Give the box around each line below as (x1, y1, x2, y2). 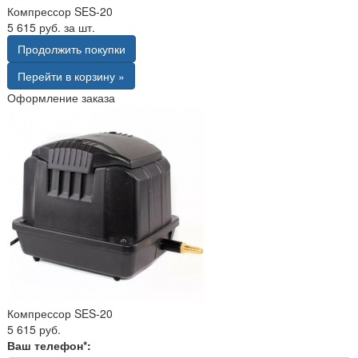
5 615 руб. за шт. (7, 18, 95, 35)
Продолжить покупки (18, 40, 125, 57)
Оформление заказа (7, 89, 115, 105)
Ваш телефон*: (7, 336, 91, 353)
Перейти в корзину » (18, 67, 125, 84)
